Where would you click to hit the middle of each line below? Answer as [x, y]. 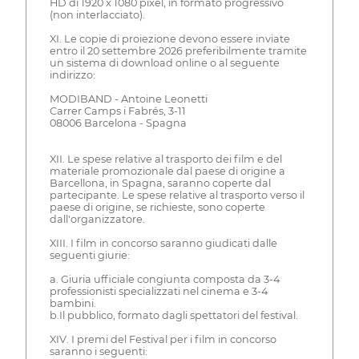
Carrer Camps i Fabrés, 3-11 [117, 111]
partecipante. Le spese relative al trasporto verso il [177, 195]
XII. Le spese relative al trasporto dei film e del [165, 159]
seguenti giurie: [89, 255]
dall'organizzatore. [97, 219]
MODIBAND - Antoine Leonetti [128, 99]
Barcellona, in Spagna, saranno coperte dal [160, 183]
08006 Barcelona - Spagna [118, 123]
